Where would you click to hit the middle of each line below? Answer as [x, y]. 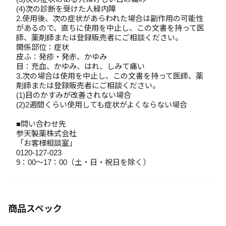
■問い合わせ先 [45, 124]
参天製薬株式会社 [46, 133]
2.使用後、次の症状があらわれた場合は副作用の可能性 [110, 18]
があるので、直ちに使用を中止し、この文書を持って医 [110, 28]
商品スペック [35, 209]
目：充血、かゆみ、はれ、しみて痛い [80, 66]
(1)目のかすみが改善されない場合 [74, 95]
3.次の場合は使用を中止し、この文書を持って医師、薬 [110, 76]
